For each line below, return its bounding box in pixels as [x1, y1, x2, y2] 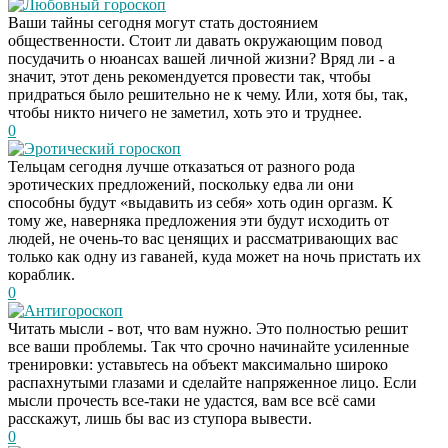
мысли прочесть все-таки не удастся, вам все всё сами [8, 391, 376, 409]
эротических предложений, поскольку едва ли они [8, 175, 354, 193]
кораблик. [8, 265, 75, 283]
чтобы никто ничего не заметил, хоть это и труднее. [8, 103, 362, 121]
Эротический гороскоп [24, 139, 181, 157]
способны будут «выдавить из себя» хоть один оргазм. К [8, 193, 393, 211]
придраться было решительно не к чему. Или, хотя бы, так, [8, 85, 408, 103]
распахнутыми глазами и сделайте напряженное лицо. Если [8, 373, 417, 391]
